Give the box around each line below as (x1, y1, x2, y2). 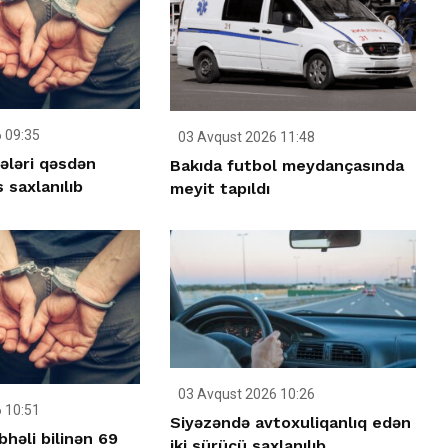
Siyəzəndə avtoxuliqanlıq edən (170, 412, 412, 432)
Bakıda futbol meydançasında (170, 155, 405, 175)
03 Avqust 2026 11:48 (175, 128, 316, 145)
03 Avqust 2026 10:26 (175, 385, 316, 402)
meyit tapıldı (170, 178, 271, 198)
